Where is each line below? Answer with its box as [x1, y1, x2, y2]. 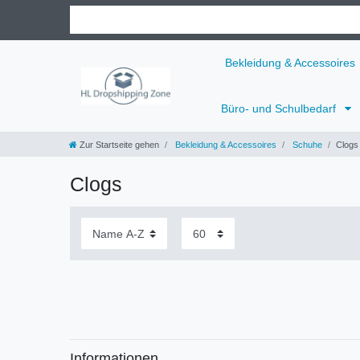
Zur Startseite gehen [80, 140, 159, 150]
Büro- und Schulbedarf [221, 102, 339, 116]
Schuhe [290, 140, 322, 150]
